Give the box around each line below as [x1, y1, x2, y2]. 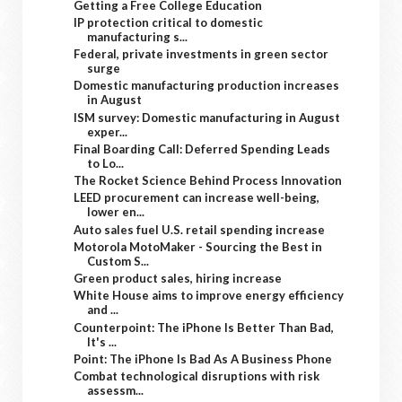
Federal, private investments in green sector [74, 47, 329, 61]
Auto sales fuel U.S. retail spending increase [74, 222, 326, 237]
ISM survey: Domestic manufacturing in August [74, 109, 341, 125]
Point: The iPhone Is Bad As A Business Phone [74, 351, 333, 366]
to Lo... [87, 155, 125, 170]
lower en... [87, 205, 145, 220]
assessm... [87, 383, 144, 398]
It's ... [87, 334, 118, 349]
